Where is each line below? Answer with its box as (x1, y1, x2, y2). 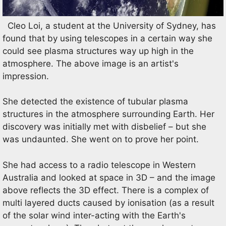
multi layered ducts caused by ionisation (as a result (3, 197, 214, 208)
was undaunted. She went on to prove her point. (3, 134, 199, 144)
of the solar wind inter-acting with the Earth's (3, 210, 186, 220)
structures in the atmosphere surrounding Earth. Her (3, 109, 214, 119)
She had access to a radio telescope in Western (3, 159, 196, 170)
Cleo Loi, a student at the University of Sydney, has (3, 20, 216, 31)
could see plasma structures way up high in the (3, 45, 194, 56)
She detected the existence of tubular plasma (3, 96, 188, 106)
